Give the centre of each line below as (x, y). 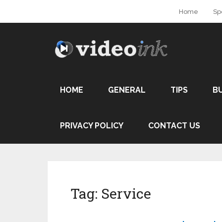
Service (126, 194)
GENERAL (127, 90)
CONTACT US (174, 126)
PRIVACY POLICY (92, 126)
